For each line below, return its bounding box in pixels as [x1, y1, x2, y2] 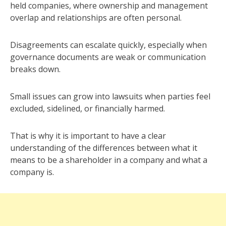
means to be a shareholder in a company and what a [10, 154, 207, 165]
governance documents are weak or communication [10, 51, 206, 63]
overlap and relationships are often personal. [10, 12, 182, 23]
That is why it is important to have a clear [10, 130, 166, 141]
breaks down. [10, 64, 61, 75]
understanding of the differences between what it [10, 142, 197, 153]
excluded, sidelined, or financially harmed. [10, 103, 165, 114]
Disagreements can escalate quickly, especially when [10, 39, 207, 50]
